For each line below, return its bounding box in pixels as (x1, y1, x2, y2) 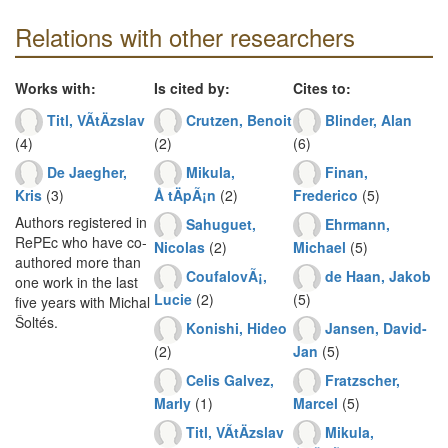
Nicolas (154, 237, 205, 257)
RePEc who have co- (15, 232, 147, 252)
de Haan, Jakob (325, 265, 431, 286)
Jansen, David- (325, 317, 427, 338)
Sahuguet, (186, 213, 256, 234)
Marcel (293, 393, 338, 413)
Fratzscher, (325, 369, 400, 390)
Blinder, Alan (325, 109, 412, 130)
